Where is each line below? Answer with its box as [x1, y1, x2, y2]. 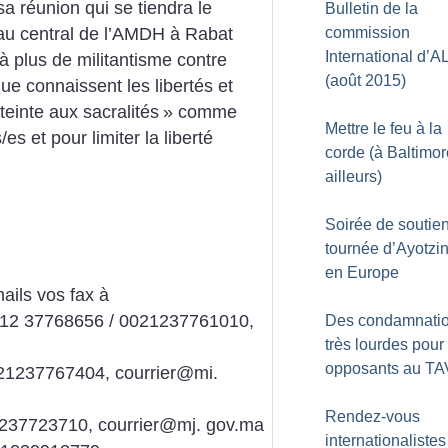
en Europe [325, 264, 399, 281]
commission [325, 24, 410, 41]
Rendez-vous [325, 408, 420, 425]
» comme [163, 102, 237, 123]
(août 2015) [325, 72, 406, 89]
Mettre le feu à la [325, 120, 442, 137]
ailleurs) [325, 168, 382, 185]
